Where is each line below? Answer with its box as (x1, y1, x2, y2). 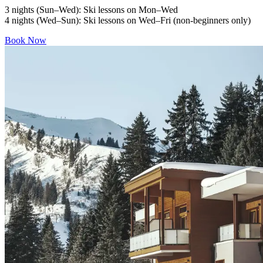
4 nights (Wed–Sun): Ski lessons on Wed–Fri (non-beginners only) (5, 15, 251, 25)
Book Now (5, 35, 46, 45)
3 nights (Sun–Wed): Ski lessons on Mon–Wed (5, 4, 178, 15)
